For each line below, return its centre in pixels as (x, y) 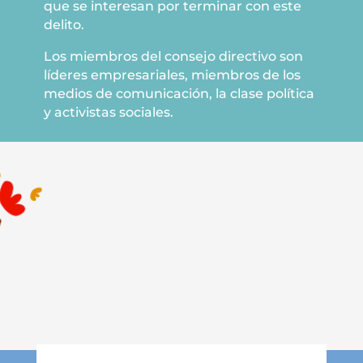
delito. (64, 25)
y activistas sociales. (109, 112)
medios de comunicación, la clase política (179, 94)
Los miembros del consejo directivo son (173, 56)
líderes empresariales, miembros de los (172, 75)
